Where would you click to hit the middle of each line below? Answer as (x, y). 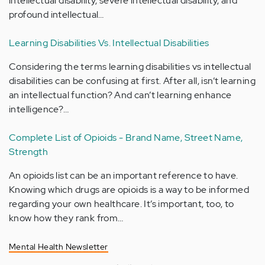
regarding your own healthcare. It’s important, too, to (122, 204)
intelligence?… (39, 109)
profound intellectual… (56, 14)
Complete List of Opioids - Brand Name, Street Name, (126, 138)
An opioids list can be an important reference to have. (124, 175)
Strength (29, 152)
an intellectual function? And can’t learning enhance (120, 95)
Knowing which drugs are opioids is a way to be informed (129, 190)
